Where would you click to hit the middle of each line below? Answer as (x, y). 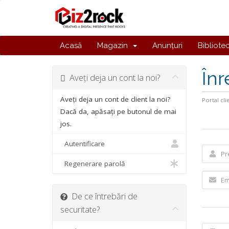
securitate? (80, 209)
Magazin (114, 45)
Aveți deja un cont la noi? (113, 77)
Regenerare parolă (93, 164)
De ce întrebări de (102, 196)
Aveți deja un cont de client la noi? (115, 99)
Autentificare (83, 144)
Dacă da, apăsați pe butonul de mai (118, 111)
